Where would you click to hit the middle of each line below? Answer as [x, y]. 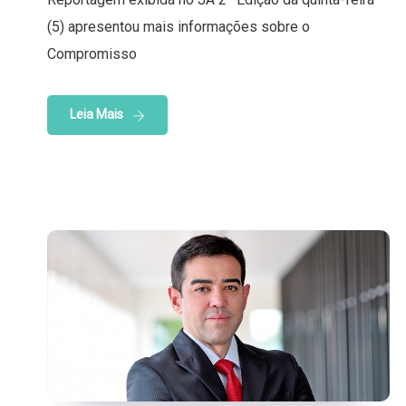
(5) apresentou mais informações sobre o [179, 27]
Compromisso [92, 54]
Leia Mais [97, 115]
